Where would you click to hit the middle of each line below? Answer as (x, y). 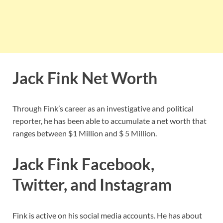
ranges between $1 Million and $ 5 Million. (85, 133)
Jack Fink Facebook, (83, 164)
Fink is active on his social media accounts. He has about (107, 215)
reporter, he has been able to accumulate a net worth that (110, 121)
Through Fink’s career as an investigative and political (103, 109)
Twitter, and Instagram (92, 185)
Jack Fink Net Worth (85, 78)
